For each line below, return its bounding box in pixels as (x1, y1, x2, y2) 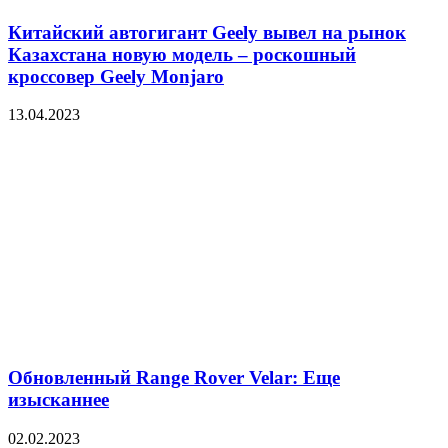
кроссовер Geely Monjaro (8, 65, 224, 87)
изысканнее (8, 389, 109, 411)
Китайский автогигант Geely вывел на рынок (8, 21, 406, 43)
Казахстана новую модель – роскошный (8, 43, 356, 65)
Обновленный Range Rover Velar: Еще (8, 367, 340, 389)
